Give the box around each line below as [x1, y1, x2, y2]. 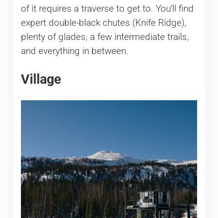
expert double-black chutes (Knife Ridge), [20, 18, 186, 29]
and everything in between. [20, 46, 128, 57]
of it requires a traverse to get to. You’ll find [20, 3, 194, 15]
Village [20, 72, 61, 87]
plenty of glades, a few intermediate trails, [20, 32, 189, 43]
